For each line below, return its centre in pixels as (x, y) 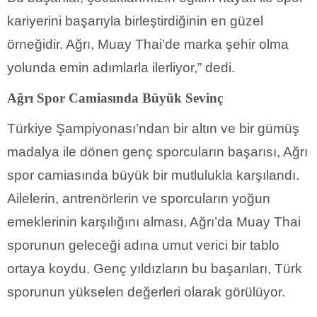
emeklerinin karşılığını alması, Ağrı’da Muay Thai (154, 222)
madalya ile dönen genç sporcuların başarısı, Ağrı (157, 152)
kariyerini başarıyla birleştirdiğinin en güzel (135, 21)
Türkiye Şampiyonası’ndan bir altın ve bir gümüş (153, 129)
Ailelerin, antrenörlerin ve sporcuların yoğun (139, 199)
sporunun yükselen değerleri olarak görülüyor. (146, 292)
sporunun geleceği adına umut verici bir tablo (143, 246)
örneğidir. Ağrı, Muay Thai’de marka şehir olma (148, 45)
